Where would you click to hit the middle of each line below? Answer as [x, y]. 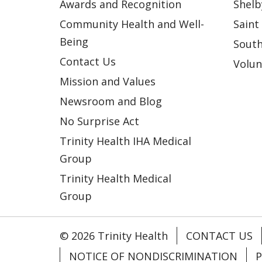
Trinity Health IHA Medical [125, 141]
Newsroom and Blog [111, 101]
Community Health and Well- [132, 24]
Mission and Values [108, 81]
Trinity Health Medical [116, 178]
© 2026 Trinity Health [114, 235]
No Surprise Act [99, 121]
